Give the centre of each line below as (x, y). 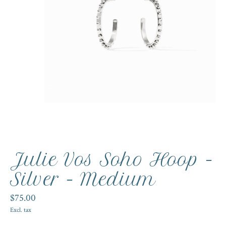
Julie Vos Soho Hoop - (112, 160)
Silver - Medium (83, 179)
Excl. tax (21, 210)
